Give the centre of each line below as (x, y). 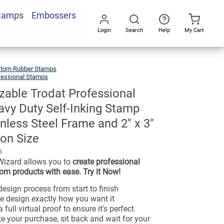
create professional (106, 162)
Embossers (53, 15)
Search (134, 30)
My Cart (194, 30)
